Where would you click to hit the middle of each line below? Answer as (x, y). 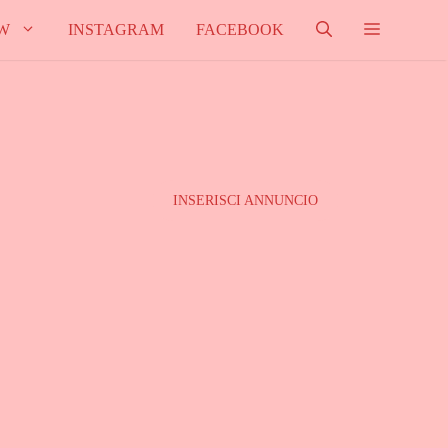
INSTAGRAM (116, 29)
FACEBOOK (240, 29)
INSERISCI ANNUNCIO (245, 200)
